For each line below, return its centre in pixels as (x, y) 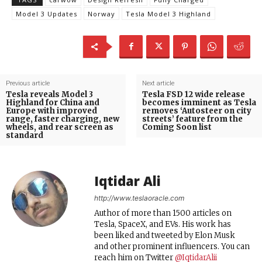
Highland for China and (53, 102)
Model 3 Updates (46, 13)
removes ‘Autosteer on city (196, 111)
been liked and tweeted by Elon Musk (165, 235)
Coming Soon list (177, 127)
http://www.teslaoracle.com (139, 198)
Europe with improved (51, 111)
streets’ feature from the (192, 119)
